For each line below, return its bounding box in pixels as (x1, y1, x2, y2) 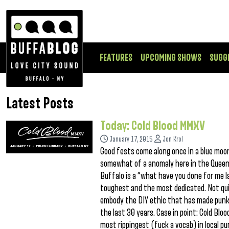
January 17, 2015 (109, 135, 153, 143)
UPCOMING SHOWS (141, 53, 201, 63)
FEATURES (100, 53, 132, 63)
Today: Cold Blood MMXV (100, 119, 205, 132)
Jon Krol (163, 135, 184, 143)
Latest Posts (6, 96, 74, 111)
